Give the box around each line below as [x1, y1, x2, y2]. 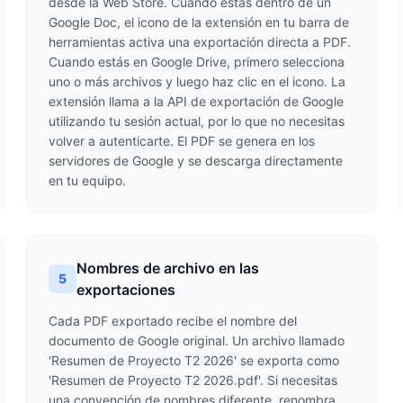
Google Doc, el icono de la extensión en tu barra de [49, 14, 350, 30]
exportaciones [76, 281, 176, 299]
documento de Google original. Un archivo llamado [49, 333, 345, 348]
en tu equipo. [49, 173, 127, 188]
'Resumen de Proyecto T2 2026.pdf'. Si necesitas [49, 372, 338, 388]
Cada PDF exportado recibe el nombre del [49, 313, 298, 328]
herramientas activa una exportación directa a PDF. [49, 34, 352, 49]
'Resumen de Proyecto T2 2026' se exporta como [49, 353, 340, 368]
